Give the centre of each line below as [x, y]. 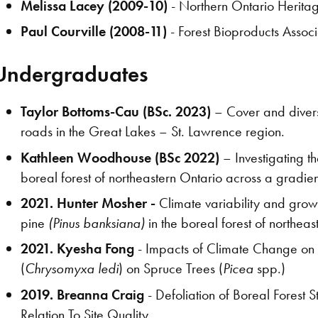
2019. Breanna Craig [83, 294]
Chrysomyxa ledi [72, 269]
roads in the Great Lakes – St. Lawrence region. [153, 132]
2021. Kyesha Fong [78, 249]
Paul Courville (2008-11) [94, 32]
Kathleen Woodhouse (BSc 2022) [120, 157]
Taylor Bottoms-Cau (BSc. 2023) [116, 112]
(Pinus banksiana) [95, 223]
